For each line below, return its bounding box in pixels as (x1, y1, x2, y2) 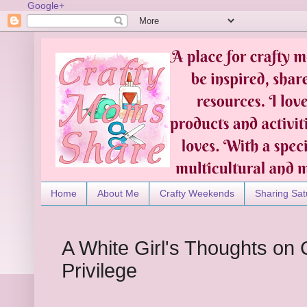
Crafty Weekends (160, 188, 234, 199)
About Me (97, 188, 139, 199)
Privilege (62, 260, 137, 282)
